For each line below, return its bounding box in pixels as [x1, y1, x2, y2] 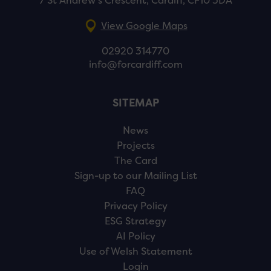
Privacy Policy [103, 200, 168, 213]
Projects [116, 139, 155, 152]
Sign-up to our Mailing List [74, 169, 197, 183]
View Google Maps [100, 19, 188, 33]
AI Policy [116, 230, 155, 243]
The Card [114, 154, 157, 168]
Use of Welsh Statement [79, 245, 192, 258]
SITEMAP [112, 96, 159, 111]
